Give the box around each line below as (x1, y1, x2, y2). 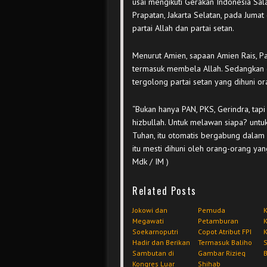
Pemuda (198, 206, 225, 215)
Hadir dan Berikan (132, 238, 190, 247)
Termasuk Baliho (198, 238, 252, 247)
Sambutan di (132, 249, 174, 257)
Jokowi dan (132, 206, 167, 215)
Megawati (132, 216, 164, 225)
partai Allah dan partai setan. (132, 23, 234, 33)
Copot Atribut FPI (198, 227, 252, 236)
